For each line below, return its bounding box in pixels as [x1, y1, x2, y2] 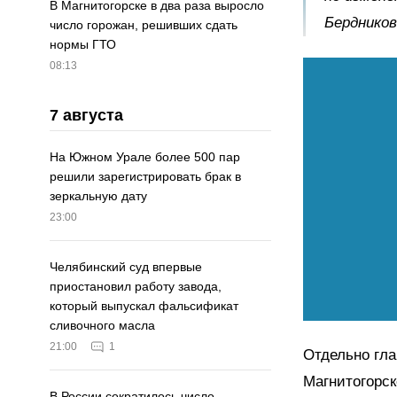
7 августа [50, 106, 123, 125]
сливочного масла [50, 318, 155, 333]
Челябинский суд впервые [50, 260, 202, 275]
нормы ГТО [50, 37, 116, 52]
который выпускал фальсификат [50, 299, 238, 314]
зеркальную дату [50, 189, 147, 204]
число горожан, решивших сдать [50, 18, 237, 33]
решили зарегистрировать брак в [50, 169, 241, 184]
